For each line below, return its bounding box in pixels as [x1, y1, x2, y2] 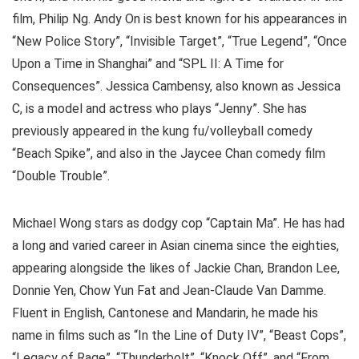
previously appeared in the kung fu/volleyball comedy [12, 123, 313, 139]
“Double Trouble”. [12, 168, 110, 184]
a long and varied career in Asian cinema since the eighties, [12, 238, 339, 254]
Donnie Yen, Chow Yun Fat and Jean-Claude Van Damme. [12, 283, 326, 299]
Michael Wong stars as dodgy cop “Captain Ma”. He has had [12, 216, 345, 232]
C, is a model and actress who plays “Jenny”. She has [12, 101, 307, 117]
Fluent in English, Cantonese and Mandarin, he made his [12, 305, 318, 321]
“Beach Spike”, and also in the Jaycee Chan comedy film [12, 146, 325, 162]
